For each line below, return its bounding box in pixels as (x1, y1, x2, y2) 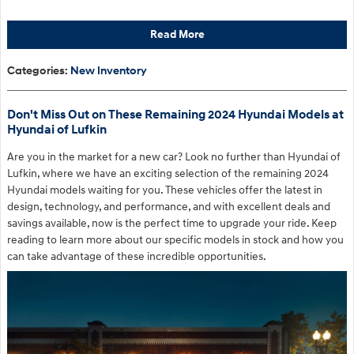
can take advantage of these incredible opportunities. (7, 250, 266, 264)
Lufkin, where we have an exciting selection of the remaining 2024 (7, 167, 329, 181)
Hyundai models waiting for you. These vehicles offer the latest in (7, 183, 322, 198)
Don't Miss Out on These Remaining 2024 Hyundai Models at (7, 107, 344, 123)
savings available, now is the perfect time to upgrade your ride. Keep (7, 217, 337, 231)
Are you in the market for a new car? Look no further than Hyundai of (7, 150, 341, 164)
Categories (7, 64, 65, 78)
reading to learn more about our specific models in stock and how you (7, 233, 344, 247)
